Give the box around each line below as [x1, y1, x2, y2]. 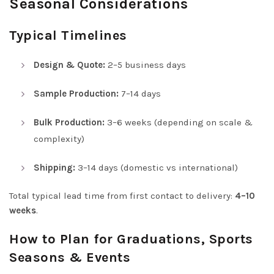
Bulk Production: [34, 116, 105, 128]
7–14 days [119, 87, 161, 99]
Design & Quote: [34, 59, 105, 70]
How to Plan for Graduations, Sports [9, 231, 253, 247]
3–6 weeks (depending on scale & [105, 116, 253, 128]
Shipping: [34, 161, 75, 173]
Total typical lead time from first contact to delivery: [9, 190, 235, 201]
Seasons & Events [9, 249, 130, 265]
